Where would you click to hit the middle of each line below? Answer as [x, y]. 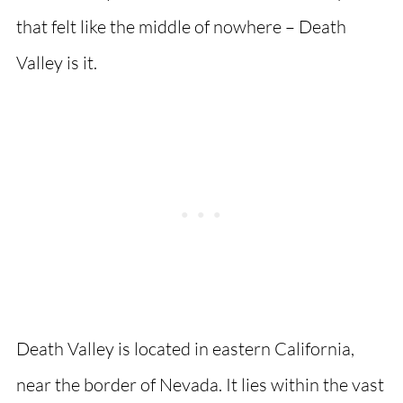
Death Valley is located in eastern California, [185, 349]
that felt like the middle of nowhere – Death [181, 27]
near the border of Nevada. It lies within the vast [200, 385]
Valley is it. [56, 63]
